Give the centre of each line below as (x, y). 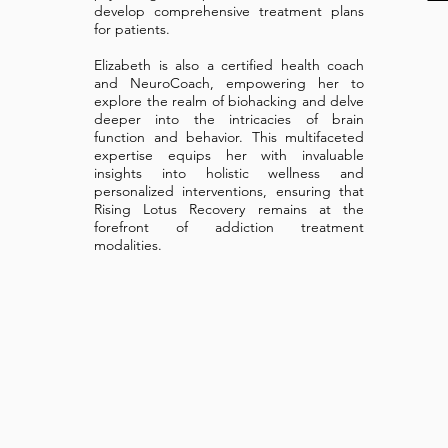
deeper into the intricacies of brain (229, 119)
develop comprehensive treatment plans (229, 11)
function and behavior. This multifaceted (229, 137)
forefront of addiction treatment (229, 227)
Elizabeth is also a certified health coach (229, 65)
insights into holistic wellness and (229, 173)
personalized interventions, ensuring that (229, 191)
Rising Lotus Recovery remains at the (229, 209)
